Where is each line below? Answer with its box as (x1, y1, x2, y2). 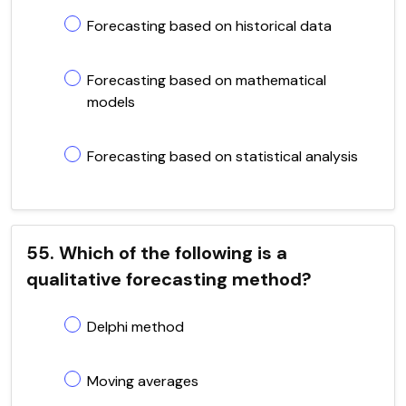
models (87, 92, 135, 111)
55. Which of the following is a (26, 240, 287, 265)
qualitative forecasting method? (26, 266, 312, 291)
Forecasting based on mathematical (87, 70, 326, 90)
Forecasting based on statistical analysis (87, 146, 358, 166)
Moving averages (87, 371, 198, 391)
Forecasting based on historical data (87, 15, 332, 35)
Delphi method (87, 316, 184, 336)
